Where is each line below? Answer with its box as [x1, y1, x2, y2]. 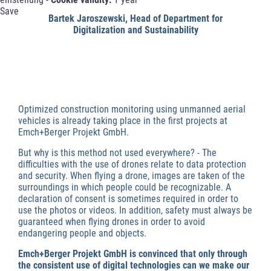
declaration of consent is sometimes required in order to [18, 193, 238, 205]
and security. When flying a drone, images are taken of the [18, 170, 245, 182]
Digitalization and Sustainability [73, 24, 198, 36]
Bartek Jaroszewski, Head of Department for [48, 13, 223, 25]
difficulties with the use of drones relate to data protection [18, 158, 246, 171]
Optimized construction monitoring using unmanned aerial [18, 103, 246, 116]
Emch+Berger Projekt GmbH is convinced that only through [18, 248, 247, 260]
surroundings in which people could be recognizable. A [18, 181, 231, 194]
